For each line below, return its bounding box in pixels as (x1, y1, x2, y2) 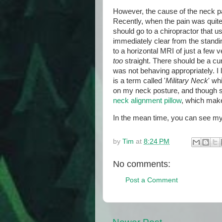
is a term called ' (113, 77, 166, 85)
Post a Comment (125, 176, 178, 184)
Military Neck (166, 77, 208, 85)
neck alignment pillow (113, 97, 181, 105)
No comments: (113, 159, 170, 169)
